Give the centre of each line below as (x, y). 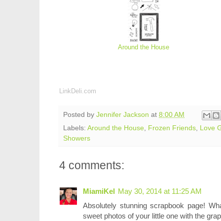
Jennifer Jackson (123, 115)
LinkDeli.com (78, 91)
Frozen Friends (172, 128)
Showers (77, 138)
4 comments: (92, 165)
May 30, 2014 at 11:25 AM (160, 191)
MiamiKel (99, 191)
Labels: (75, 128)
